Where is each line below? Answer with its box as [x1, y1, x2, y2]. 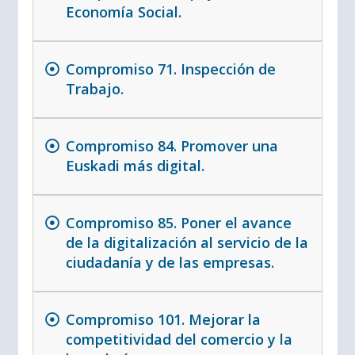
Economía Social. [65, 2, 181, 22]
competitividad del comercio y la [65, 330, 292, 349]
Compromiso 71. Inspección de [65, 59, 276, 79]
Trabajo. [65, 79, 124, 99]
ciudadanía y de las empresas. [65, 253, 274, 273]
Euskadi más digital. [65, 156, 204, 176]
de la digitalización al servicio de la [65, 233, 308, 253]
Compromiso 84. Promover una [65, 136, 278, 156]
